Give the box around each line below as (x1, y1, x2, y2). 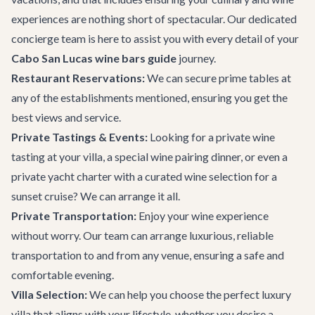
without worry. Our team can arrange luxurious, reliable (11, 229, 274, 242)
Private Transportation (11, 209, 134, 222)
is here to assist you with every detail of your (86, 32, 299, 45)
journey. (176, 51, 216, 65)
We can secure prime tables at (145, 71, 291, 84)
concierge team (11, 32, 86, 45)
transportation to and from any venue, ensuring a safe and (11, 248, 284, 262)
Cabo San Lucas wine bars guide (11, 51, 176, 65)
